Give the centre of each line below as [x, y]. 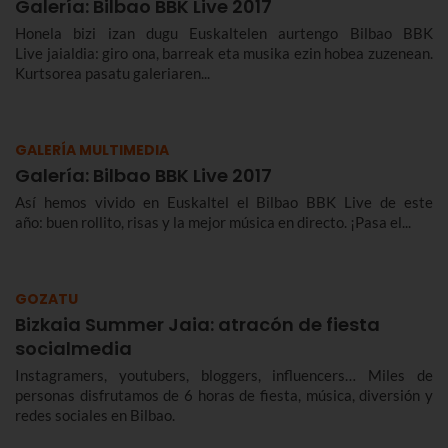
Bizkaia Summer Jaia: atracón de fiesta [197, 324]
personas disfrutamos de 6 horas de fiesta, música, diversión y [224, 395]
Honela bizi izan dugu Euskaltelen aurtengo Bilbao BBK [224, 33]
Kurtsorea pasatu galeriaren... [112, 73]
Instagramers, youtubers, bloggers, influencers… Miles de [224, 375]
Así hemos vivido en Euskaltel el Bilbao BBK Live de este [224, 202]
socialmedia [73, 348]
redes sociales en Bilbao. [95, 415]
